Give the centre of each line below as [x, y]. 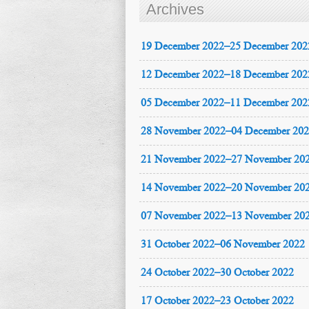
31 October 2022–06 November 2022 [223, 244]
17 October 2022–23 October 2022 [217, 300]
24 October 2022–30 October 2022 [217, 272]
